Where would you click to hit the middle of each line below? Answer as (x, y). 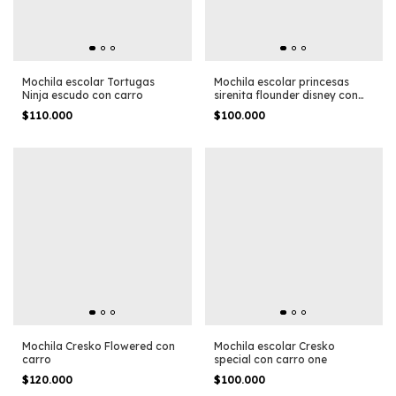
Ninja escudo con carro (83, 95)
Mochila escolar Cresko (274, 346)
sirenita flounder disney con (286, 95)
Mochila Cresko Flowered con (99, 346)
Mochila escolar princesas (281, 81)
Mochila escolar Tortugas (88, 81)
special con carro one (270, 360)
